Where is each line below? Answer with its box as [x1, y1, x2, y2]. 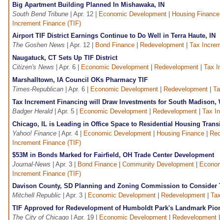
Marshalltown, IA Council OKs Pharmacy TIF [12, 76, 148, 84]
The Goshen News [12, 41, 65, 49]
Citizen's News [12, 63, 54, 71]
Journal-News [12, 161, 51, 168]
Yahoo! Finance [12, 130, 56, 137]
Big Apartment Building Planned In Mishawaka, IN [12, 1, 165, 9]
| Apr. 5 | [53, 108, 80, 115]
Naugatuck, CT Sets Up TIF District [12, 54, 117, 62]
